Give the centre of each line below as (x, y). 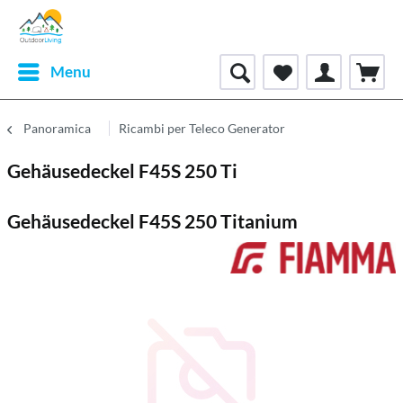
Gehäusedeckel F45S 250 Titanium (152, 221)
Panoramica (57, 128)
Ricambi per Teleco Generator (202, 128)
